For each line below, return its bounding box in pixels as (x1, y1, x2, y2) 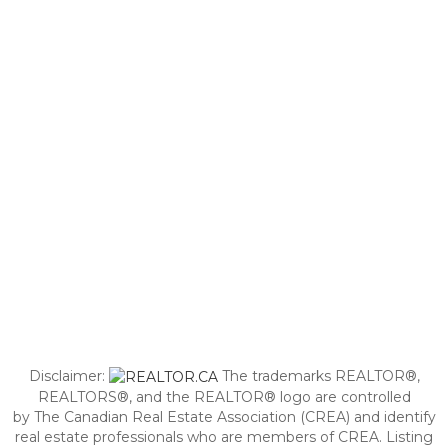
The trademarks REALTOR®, (217, 367, 420, 385)
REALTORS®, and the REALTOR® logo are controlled (37, 388, 411, 407)
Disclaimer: (28, 367, 109, 385)
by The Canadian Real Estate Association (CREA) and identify (12, 408, 436, 427)
